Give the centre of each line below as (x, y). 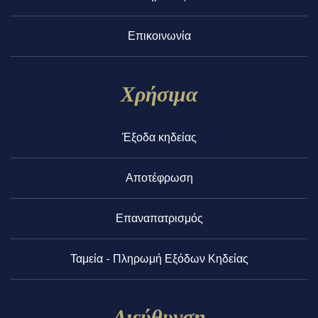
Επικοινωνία (159, 36)
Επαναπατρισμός (159, 219)
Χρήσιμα (159, 93)
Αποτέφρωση (159, 178)
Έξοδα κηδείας (159, 138)
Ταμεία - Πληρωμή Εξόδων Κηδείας (159, 259)
